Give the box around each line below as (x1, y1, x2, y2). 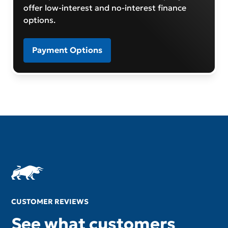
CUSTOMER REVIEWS (11, 197, 89, 207)
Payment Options (32, 45, 103, 55)
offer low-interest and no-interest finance (23, 2, 187, 13)
